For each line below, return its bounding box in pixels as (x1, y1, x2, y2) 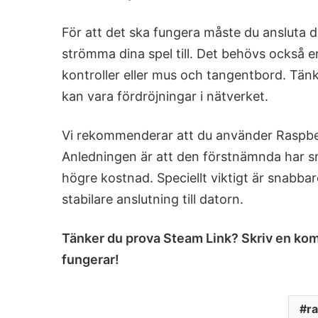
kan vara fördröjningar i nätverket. (62, 88, 268, 104)
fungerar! (62, 251, 119, 267)
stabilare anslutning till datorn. (62, 191, 243, 207)
